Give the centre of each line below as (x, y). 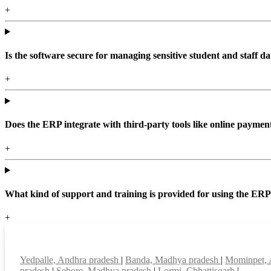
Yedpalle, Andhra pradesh (70, 260)
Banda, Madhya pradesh (173, 260)
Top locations (61, 247)
